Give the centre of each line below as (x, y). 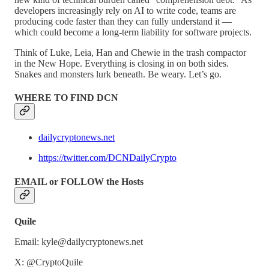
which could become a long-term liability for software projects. (133, 32)
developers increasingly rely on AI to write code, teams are (125, 10)
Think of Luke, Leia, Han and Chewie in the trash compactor (130, 52)
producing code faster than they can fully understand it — (123, 21)
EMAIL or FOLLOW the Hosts (79, 181)
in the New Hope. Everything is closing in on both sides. (122, 63)
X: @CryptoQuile (49, 262)
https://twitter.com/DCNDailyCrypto (107, 158)
